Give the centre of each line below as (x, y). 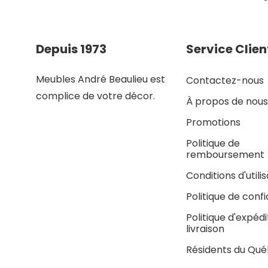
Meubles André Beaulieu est (100, 80)
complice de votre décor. (95, 96)
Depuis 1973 (71, 49)
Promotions (213, 123)
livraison (205, 229)
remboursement (225, 155)
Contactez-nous (225, 81)
